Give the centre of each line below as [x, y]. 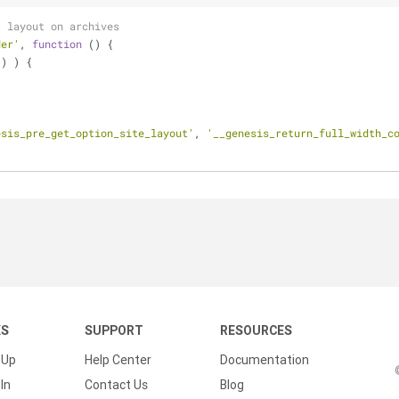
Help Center [118, 360]
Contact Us [116, 385]
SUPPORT [114, 330]
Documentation [265, 360]
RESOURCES [256, 330]
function [57, 44]
